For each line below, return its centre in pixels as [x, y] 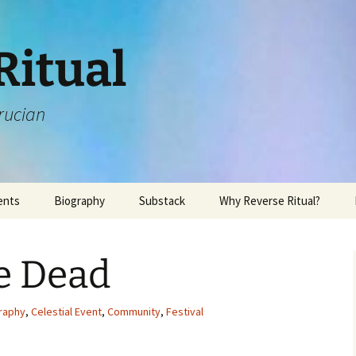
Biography [79, 201]
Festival [185, 311]
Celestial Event [66, 311]
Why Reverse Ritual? [270, 201]
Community [134, 311]
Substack [162, 201]
